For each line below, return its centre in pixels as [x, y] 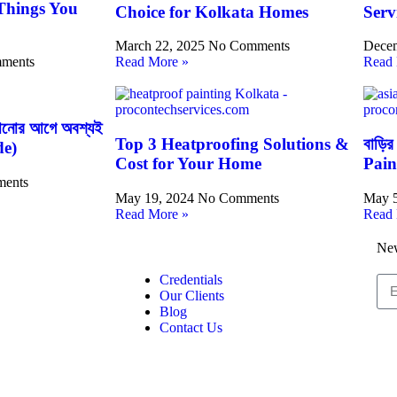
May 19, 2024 [156, 198]
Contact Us [191, 327]
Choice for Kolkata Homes [212, 12]
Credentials [191, 279]
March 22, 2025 [162, 46]
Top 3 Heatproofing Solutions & [232, 144]
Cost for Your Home [188, 164]
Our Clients [192, 295]
